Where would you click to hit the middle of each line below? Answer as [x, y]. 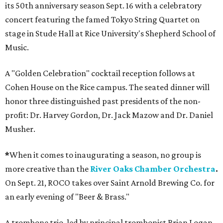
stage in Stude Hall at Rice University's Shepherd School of [110, 33]
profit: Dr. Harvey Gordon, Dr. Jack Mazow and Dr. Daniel [109, 115]
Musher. [20, 129]
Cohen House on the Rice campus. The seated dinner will [107, 87]
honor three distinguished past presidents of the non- [103, 101]
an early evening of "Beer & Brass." [67, 197]
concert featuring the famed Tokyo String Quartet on [102, 19]
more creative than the [47, 169]
